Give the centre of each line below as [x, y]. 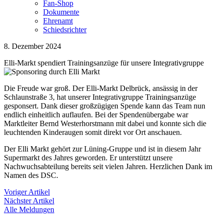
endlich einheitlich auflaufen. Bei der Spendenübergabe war [96, 115]
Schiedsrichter [65, 30]
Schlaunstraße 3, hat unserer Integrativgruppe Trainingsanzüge [100, 97]
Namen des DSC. [31, 175]
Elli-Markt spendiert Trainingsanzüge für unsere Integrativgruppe [104, 63]
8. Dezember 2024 [33, 46]
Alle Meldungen [29, 209]
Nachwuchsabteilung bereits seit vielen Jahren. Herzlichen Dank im [108, 166]
